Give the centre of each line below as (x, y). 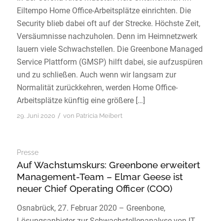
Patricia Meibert (99, 116)
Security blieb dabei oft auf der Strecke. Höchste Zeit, (108, 23)
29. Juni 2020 (36, 116)
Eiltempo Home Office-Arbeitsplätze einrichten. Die (104, 10)
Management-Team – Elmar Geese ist (100, 177)
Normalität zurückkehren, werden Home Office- (97, 87)
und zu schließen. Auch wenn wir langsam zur (96, 74)
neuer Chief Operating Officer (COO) (94, 189)
